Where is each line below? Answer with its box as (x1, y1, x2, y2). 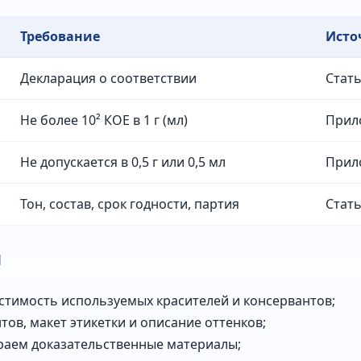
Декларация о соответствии (20, 68, 197, 87)
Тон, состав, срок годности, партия (20, 194, 239, 213)
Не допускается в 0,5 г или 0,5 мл (20, 152, 226, 171)
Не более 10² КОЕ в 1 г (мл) (20, 110, 188, 129)
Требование (20, 27, 100, 45)
